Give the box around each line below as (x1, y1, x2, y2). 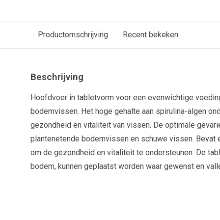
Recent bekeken (123, 30, 178, 39)
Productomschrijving (38, 30, 108, 39)
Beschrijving (30, 71, 83, 82)
